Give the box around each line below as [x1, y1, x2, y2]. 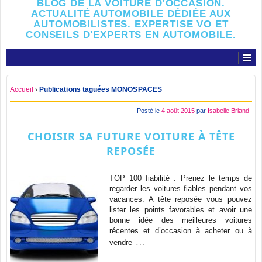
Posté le [137, 106, 161, 114]
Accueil [10, 85, 33, 94]
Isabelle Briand [208, 106, 249, 114]
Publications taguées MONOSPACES [39, 85, 162, 94]
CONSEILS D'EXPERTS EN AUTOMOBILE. [26, 29, 236, 40]
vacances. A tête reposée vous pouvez [109, 195, 252, 204]
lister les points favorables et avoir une [109, 205, 252, 215]
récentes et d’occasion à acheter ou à [109, 226, 252, 236]
